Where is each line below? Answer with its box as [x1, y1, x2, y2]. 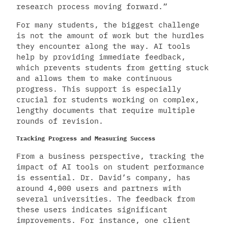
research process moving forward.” [16, 2, 167, 12]
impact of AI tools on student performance [16, 161, 204, 172]
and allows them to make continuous [16, 73, 172, 83]
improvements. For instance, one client [16, 215, 190, 225]
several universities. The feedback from [16, 193, 195, 204]
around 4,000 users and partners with [16, 183, 181, 193]
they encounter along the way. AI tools [16, 41, 190, 51]
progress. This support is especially [16, 83, 181, 94]
